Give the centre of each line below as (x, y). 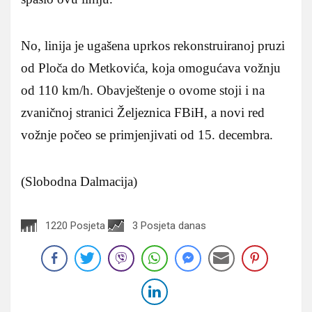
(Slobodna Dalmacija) (79, 181)
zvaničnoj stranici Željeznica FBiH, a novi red (143, 112)
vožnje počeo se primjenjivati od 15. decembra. (147, 134)
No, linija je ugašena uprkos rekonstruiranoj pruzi (153, 45)
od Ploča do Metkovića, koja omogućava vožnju (151, 68)
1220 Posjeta (75, 225)
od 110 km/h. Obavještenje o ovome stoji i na (143, 90)
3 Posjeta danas (169, 225)
